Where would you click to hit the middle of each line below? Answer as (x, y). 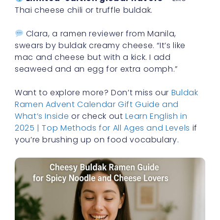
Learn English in (156, 116)
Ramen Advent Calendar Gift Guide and (97, 104)
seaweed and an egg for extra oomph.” (96, 69)
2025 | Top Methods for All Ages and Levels (102, 128)
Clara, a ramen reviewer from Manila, (100, 34)
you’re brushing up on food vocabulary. (97, 140)
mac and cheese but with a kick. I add (93, 57)
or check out (97, 116)
